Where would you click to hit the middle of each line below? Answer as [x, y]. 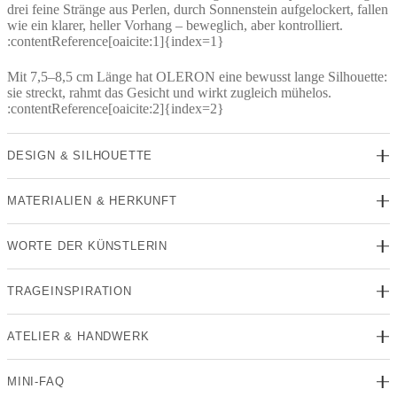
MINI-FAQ [36, 381]
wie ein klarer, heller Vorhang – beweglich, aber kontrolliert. [175, 25]
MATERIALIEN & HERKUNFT [92, 200]
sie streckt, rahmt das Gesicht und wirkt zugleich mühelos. [169, 92]
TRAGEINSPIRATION [70, 291]
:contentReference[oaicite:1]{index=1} [116, 41]
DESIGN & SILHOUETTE [80, 155]
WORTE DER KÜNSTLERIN [87, 245]
